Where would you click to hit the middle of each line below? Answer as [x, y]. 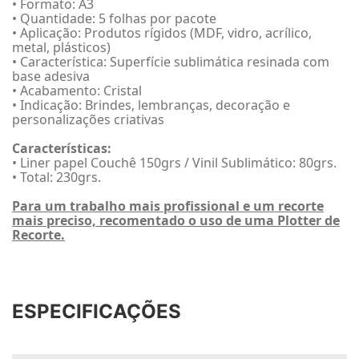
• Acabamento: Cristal [77, 91]
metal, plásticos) [61, 48]
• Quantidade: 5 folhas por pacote [114, 19]
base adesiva [51, 77]
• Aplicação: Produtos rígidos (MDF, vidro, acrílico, [162, 33]
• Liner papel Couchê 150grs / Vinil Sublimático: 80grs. [174, 163]
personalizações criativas [88, 120]
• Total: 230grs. [56, 177]
